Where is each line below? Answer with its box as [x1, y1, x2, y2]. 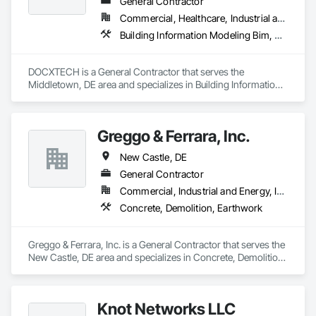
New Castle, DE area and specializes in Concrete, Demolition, [28, 251, 286, 263]
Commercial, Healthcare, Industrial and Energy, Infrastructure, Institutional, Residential [277, 12, 286, 24]
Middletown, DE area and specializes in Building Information [28, 78, 281, 90]
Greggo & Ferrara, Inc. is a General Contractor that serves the [28, 238, 285, 250]
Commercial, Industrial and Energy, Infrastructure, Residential [276, 185, 285, 197]
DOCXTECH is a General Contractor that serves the [28, 66, 244, 78]
